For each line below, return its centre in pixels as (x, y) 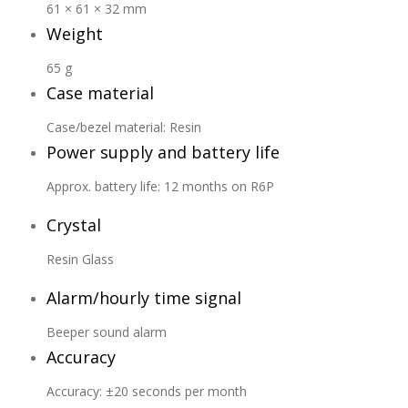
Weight (75, 33)
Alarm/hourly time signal (144, 297)
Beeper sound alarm (107, 331)
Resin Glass (81, 259)
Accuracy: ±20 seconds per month (147, 391)
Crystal (74, 224)
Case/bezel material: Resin (124, 127)
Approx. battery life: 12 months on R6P (161, 186)
